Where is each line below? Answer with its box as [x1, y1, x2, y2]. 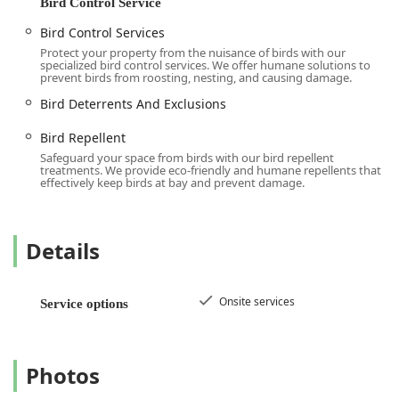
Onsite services [219, 294, 295, 310]
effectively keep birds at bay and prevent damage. [40, 175, 305, 191]
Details [26, 236, 100, 266]
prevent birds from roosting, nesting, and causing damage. [40, 69, 352, 86]
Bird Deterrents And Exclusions [40, 95, 226, 113]
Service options [40, 297, 128, 312]
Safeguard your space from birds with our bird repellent [40, 150, 334, 167]
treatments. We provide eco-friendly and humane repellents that [40, 162, 381, 179]
